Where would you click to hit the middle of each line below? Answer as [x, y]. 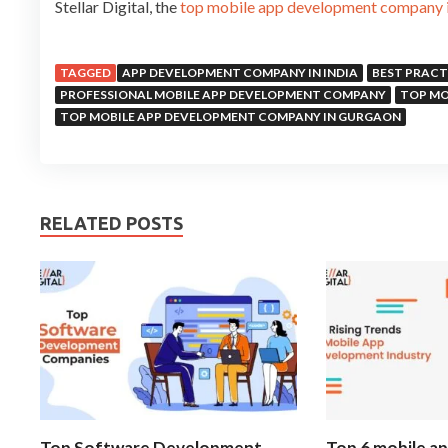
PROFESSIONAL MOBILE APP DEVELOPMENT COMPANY [223, 95]
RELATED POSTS [111, 223]
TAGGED [85, 73]
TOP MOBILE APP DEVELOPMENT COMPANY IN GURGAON [230, 117]
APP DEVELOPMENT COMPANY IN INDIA [240, 73]
